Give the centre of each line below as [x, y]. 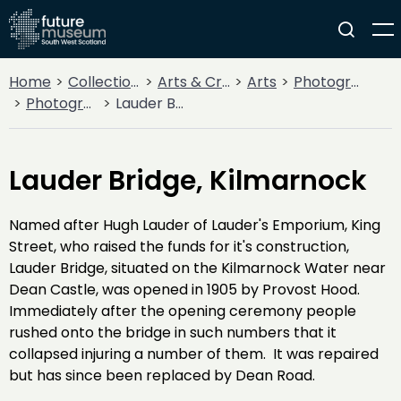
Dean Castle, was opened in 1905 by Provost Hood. [186, 290]
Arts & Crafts [190, 82]
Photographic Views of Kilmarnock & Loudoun [55, 103]
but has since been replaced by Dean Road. [162, 375]
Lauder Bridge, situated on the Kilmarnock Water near [197, 268]
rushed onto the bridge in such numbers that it [173, 333]
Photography [322, 82]
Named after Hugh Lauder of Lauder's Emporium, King [195, 225]
